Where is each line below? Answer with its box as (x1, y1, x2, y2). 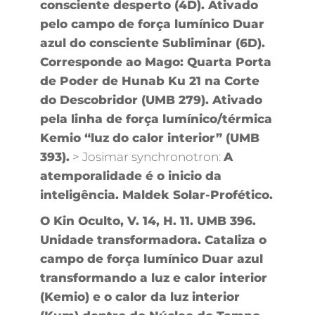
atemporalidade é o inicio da (39, 168, 221, 183)
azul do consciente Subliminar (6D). (39, 35, 265, 50)
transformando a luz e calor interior (39, 270, 267, 285)
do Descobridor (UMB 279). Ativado (39, 92, 262, 107)
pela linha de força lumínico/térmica (39, 111, 272, 126)
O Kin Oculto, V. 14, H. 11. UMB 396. (39, 213, 256, 228)
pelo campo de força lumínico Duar (39, 16, 264, 31)
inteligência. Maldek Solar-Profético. (39, 187, 273, 202)
